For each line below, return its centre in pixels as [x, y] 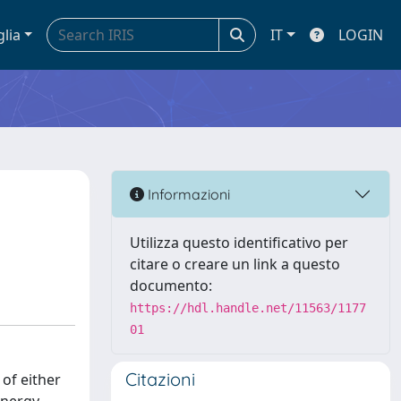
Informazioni [187, 194]
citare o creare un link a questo [235, 264]
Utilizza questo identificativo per [239, 243]
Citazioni [160, 379]
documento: [171, 286]
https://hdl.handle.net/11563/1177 [248, 308]
